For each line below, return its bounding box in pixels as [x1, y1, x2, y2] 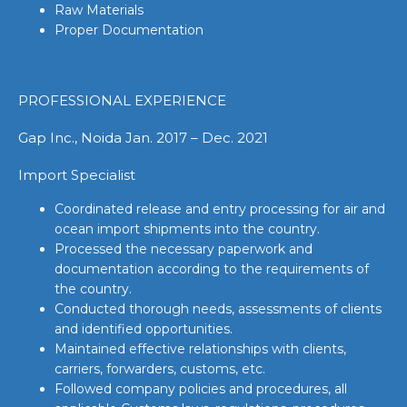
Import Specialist [18, 166, 135, 184]
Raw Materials [55, 2, 144, 18]
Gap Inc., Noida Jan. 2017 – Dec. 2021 [18, 129, 268, 146]
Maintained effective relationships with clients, [55, 341, 346, 357]
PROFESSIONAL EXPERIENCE [18, 92, 226, 109]
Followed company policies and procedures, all [55, 381, 347, 397]
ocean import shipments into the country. [55, 221, 320, 237]
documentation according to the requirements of [55, 261, 369, 277]
